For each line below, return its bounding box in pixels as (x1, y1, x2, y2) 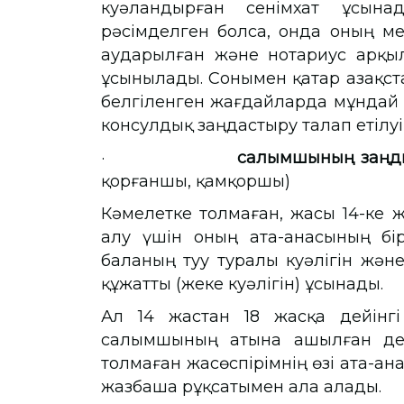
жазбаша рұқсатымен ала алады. (101, 377, 390, 397)
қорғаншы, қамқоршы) (101, 171, 290, 191)
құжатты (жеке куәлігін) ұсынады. (101, 274, 383, 294)
